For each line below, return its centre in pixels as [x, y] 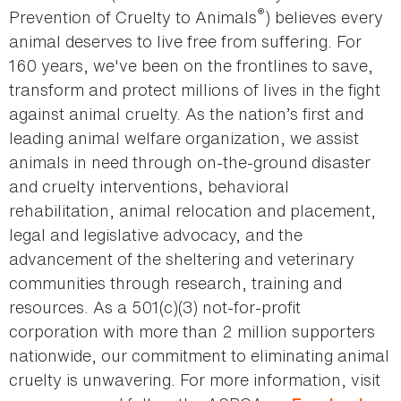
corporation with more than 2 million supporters [192, 332]
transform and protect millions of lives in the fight [195, 90]
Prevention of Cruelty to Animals [133, 17]
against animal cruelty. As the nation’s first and [186, 114]
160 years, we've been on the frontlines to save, [191, 66]
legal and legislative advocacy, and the [156, 235]
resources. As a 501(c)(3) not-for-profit [155, 307]
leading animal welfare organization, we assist [184, 138]
